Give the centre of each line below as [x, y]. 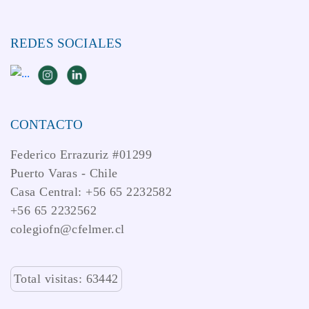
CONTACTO [47, 124]
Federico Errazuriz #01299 [81, 154]
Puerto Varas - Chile [64, 173]
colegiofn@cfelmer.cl [68, 229]
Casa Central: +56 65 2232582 [91, 191]
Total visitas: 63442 [66, 278]
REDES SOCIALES [67, 43]
